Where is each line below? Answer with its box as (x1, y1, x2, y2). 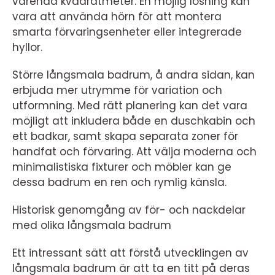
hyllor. (12, 39, 42, 55)
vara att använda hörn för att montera (12, 9, 222, 24)
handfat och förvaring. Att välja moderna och (12, 144, 257, 159)
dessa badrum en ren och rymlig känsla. (12, 174, 227, 190)
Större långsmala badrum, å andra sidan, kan (12, 67, 255, 82)
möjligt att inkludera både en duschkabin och (12, 113, 255, 128)
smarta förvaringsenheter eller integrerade (12, 24, 242, 39)
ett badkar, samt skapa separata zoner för (12, 128, 238, 144)
